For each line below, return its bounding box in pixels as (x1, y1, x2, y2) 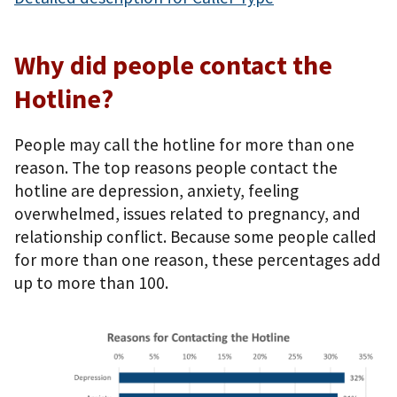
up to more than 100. (14, 272, 168, 294)
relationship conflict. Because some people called (14, 226, 377, 248)
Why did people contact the (14, 48, 332, 82)
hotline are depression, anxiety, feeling (14, 180, 299, 202)
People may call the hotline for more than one (14, 134, 354, 156)
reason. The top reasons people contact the (14, 157, 338, 179)
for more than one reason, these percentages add (14, 249, 381, 271)
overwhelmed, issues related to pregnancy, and (14, 203, 361, 225)
